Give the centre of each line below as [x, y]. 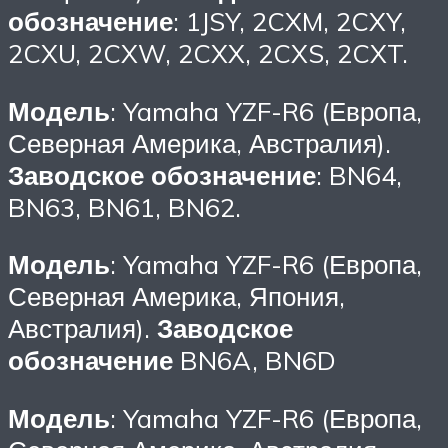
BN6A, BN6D [254, 360]
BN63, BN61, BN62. [124, 206]
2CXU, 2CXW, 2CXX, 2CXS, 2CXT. [208, 53]
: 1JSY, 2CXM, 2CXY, [289, 21]
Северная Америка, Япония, [176, 296]
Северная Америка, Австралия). [199, 142]
